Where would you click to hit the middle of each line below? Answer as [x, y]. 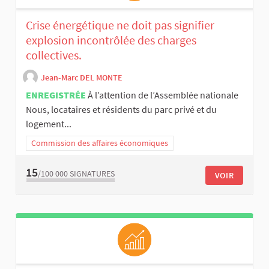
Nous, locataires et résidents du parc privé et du [121, 109]
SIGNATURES [92, 174]
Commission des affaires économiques [100, 143]
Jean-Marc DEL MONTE [82, 78]
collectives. [54, 55]
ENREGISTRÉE [56, 95]
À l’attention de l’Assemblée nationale [163, 95]
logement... [49, 123]
